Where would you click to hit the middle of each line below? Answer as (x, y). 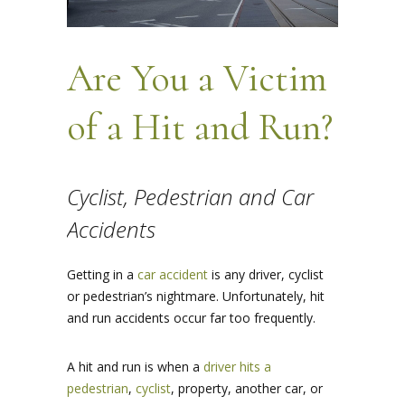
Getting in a (102, 275)
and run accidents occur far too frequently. (191, 318)
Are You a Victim (197, 79)
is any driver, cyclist (266, 275)
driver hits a (237, 367)
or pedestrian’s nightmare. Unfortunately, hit (196, 297)
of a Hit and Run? (200, 127)
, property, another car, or (247, 389)
